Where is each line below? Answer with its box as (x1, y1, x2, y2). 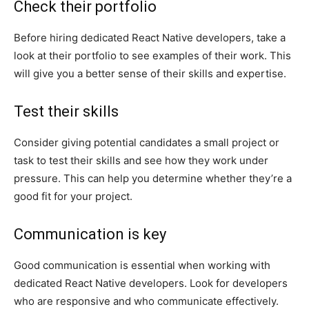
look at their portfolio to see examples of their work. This (14, 48, 291, 62)
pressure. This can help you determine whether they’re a (14, 171, 292, 185)
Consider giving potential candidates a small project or (14, 135, 279, 149)
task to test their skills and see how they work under (14, 153, 268, 167)
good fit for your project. (14, 189, 132, 203)
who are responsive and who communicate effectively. (14, 294, 279, 308)
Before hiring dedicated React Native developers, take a (14, 30, 286, 44)
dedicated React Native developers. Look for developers (14, 276, 288, 290)
